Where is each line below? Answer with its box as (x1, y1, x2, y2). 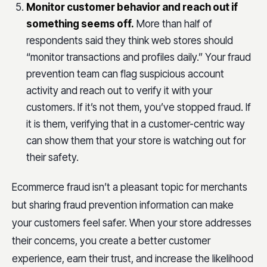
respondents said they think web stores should (26, 34, 233, 46)
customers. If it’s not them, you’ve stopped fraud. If (26, 101, 251, 113)
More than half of (136, 17, 212, 30)
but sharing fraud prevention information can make (12, 198, 234, 211)
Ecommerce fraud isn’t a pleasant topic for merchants (12, 181, 247, 193)
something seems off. (26, 17, 134, 30)
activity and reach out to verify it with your (26, 84, 212, 97)
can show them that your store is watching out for (26, 134, 246, 147)
